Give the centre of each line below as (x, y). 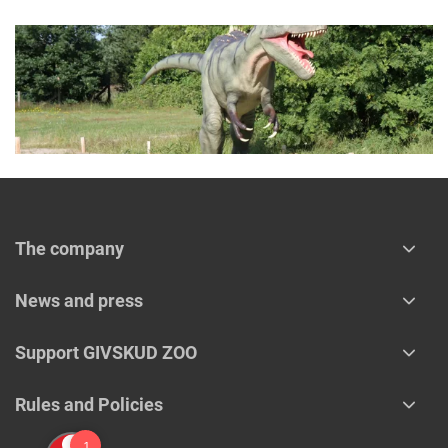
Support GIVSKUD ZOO (106, 352)
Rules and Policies (89, 404)
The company (69, 248)
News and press (79, 300)
